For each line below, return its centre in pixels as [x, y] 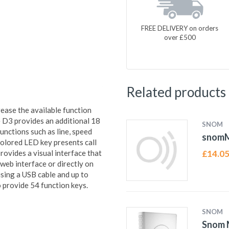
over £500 [180, 37]
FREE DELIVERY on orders [180, 28]
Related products [176, 92]
